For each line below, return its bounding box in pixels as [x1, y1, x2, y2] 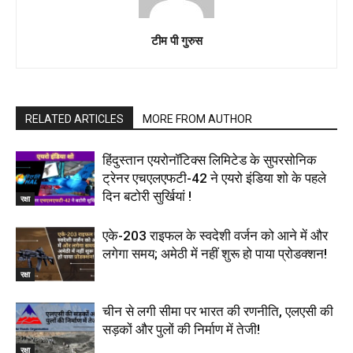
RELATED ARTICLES [25, 112, 124, 125]
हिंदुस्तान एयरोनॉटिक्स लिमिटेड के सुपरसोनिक [102, 151, 317, 168]
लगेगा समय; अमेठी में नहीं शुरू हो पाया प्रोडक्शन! [102, 245, 327, 262]
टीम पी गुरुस [150, 32, 203, 48]
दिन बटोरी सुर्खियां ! [102, 188, 191, 204]
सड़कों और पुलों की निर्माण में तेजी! [102, 321, 260, 337]
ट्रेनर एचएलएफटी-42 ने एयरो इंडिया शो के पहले [102, 169, 326, 186]
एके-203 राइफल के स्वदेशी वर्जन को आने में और [102, 227, 328, 243]
